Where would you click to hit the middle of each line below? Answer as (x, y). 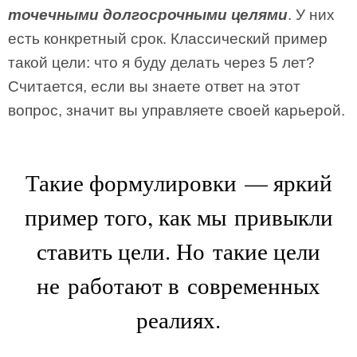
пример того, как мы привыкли (178, 216)
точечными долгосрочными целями (148, 15)
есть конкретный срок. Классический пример (168, 39)
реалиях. (178, 319)
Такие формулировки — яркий (178, 182)
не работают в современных (178, 285)
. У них (311, 15)
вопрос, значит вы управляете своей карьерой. (177, 110)
